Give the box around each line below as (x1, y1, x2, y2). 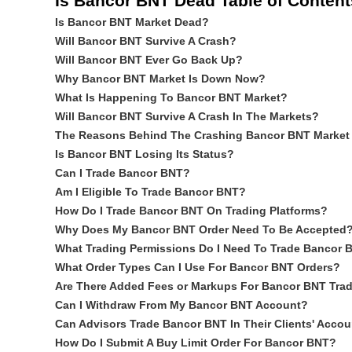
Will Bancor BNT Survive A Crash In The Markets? (54, 110, 319, 123)
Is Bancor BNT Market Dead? (54, 16, 209, 28)
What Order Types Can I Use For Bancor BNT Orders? (54, 261, 340, 273)
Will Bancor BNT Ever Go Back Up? (54, 53, 243, 66)
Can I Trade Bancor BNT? (54, 167, 190, 179)
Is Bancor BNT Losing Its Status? (54, 148, 234, 160)
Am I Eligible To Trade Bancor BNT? (54, 185, 246, 198)
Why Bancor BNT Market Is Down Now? (54, 72, 266, 85)
